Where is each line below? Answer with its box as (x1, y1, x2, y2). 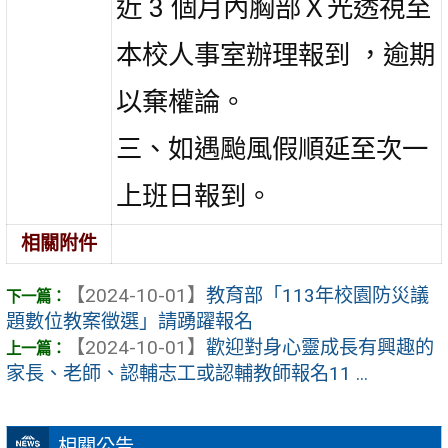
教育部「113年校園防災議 (206, 284, 429, 308)
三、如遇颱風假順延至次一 (116, 133, 429, 164)
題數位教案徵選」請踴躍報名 (6, 310, 253, 334)
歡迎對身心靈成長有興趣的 (206, 336, 434, 360)
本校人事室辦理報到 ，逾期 (116, 39, 436, 70)
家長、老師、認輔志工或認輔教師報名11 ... (6, 362, 368, 386)
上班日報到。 (116, 180, 273, 211)
